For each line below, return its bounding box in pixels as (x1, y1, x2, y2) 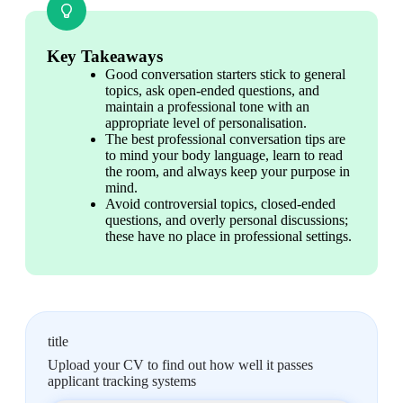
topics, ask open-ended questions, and (105, 82, 319, 98)
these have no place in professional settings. (105, 228, 352, 244)
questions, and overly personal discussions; (105, 211, 348, 228)
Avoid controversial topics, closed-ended (105, 195, 336, 211)
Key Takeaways (47, 46, 163, 66)
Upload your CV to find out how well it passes (48, 356, 313, 372)
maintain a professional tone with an (105, 98, 309, 114)
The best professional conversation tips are (105, 130, 345, 147)
